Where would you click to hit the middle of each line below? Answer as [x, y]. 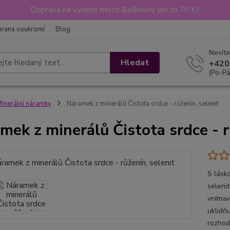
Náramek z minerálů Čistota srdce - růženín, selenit [142, 104]
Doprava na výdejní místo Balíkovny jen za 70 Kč [115, 10]
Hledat [135, 62]
